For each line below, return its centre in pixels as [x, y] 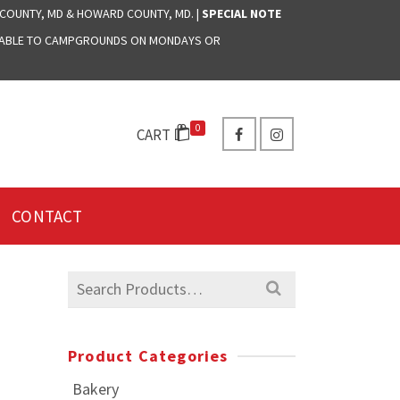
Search [89, 283]
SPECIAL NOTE [242, 13]
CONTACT [47, 216]
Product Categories [148, 356]
